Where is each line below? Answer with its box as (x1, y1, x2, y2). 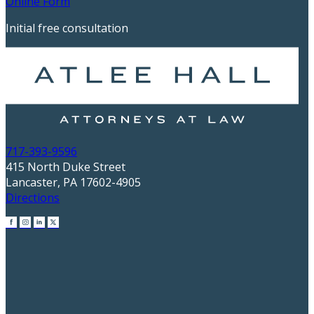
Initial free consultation (6, 20, 128, 36)
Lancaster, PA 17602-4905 (6, 175, 141, 190)
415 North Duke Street (6, 159, 125, 175)
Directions (6, 190, 60, 205)
